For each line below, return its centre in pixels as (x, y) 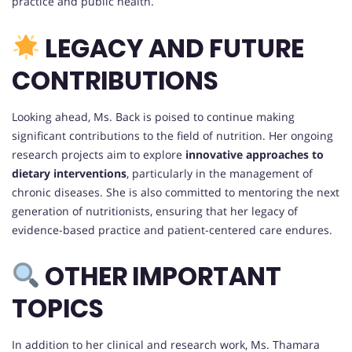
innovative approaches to (255, 154)
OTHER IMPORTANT (161, 277)
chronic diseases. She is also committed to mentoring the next (176, 192)
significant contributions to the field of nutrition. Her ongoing (172, 135)
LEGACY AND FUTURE (172, 48)
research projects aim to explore (99, 154)
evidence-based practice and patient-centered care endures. (172, 229)
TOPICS (58, 309)
